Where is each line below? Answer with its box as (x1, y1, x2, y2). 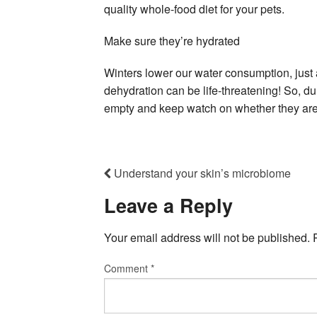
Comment (104, 260, 151, 275)
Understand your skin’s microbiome (111, 165, 291, 182)
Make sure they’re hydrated (104, 33, 240, 50)
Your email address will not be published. (104, 229, 310, 246)
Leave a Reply (104, 192, 233, 219)
